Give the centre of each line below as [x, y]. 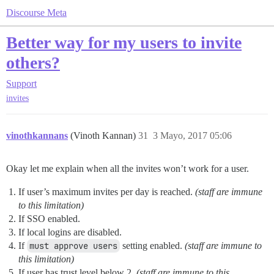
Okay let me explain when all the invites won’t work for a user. [128, 169]
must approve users [73, 246]
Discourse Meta [36, 13]
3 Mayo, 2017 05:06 [192, 136]
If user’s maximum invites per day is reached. [107, 192]
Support [21, 83]
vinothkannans [37, 136]
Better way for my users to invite [124, 43]
